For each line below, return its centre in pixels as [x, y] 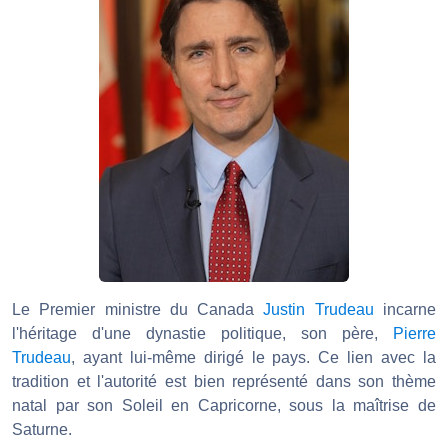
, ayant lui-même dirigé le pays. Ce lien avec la [253, 358]
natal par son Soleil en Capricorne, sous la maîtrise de [224, 406]
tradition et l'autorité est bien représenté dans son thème [224, 382]
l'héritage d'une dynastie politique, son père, [202, 334]
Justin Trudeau [318, 310]
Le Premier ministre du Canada [138, 310]
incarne [405, 310]
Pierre [414, 334]
